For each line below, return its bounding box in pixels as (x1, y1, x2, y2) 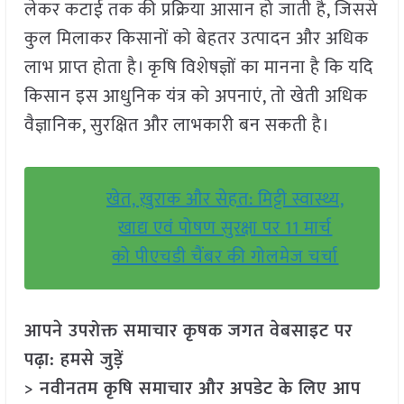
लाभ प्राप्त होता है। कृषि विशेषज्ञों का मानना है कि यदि (23, 52, 373, 84)
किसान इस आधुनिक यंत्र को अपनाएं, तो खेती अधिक (23, 81, 368, 113)
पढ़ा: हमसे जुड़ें (23, 344, 124, 376)
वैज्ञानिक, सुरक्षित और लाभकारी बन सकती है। (23, 110, 330, 142)
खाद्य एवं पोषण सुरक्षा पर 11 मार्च (118, 213, 333, 244)
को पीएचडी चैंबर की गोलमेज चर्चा (112, 242, 339, 273)
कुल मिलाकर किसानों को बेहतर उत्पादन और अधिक (23, 23, 369, 55)
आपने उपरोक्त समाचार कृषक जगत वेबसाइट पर (23, 316, 353, 347)
